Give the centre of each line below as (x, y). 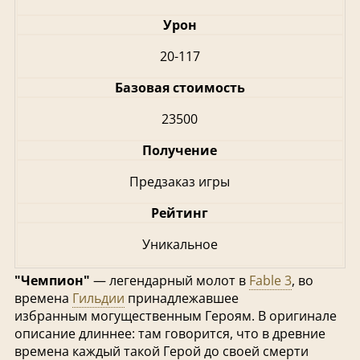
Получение (180, 150)
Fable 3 (270, 280)
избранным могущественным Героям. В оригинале (175, 315)
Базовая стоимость (180, 87)
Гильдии (98, 298)
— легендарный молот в (169, 280)
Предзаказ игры (180, 181)
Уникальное (180, 244)
